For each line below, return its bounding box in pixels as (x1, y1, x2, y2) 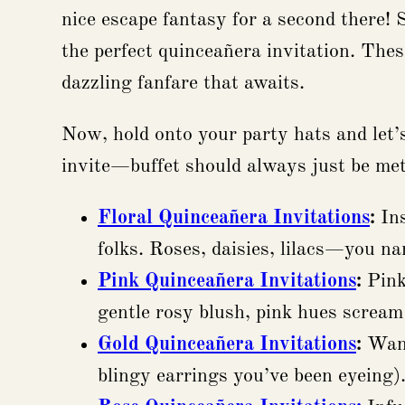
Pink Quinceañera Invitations (98, 271, 356, 292)
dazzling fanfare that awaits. (61, 73, 305, 94)
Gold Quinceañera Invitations (98, 334, 356, 355)
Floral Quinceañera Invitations (98, 208, 370, 229)
